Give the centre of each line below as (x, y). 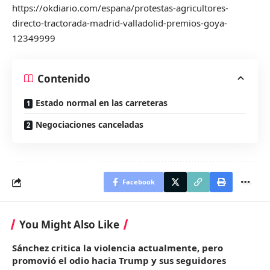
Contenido (64, 78)
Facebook (139, 182)
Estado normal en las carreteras (102, 103)
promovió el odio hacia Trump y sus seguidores (119, 260)
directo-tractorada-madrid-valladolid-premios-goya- (120, 23)
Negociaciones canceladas (89, 124)
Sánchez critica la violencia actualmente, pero (118, 248)
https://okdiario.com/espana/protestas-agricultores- (120, 8)
